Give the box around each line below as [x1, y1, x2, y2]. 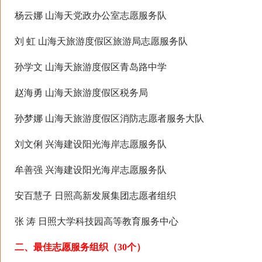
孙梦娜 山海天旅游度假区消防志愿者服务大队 [15, 113, 204, 123]
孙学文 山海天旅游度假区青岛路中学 [15, 62, 167, 72]
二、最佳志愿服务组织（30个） [15, 242, 146, 252]
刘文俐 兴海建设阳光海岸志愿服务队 [15, 139, 167, 149]
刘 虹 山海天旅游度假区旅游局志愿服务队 [15, 36, 188, 46]
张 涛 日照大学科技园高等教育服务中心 [15, 216, 178, 226]
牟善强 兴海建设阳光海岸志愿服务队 [15, 165, 167, 175]
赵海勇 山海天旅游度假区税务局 [15, 88, 148, 98]
